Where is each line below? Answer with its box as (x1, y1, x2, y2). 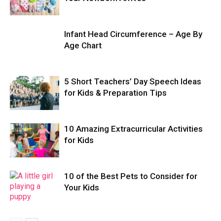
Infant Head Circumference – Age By (64, 29, 202, 39)
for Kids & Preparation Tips (64, 88, 167, 98)
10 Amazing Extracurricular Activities (64, 124, 203, 134)
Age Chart (64, 40, 102, 51)
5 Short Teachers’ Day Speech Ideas (64, 76, 201, 87)
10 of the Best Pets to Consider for (64, 171, 197, 182)
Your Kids (64, 183, 99, 193)
